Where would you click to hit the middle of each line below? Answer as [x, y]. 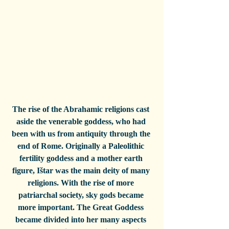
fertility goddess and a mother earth [82, 158]
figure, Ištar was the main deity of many [82, 171]
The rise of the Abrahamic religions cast [82, 109]
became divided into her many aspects [82, 220]
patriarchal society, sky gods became [82, 195]
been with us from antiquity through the [82, 134]
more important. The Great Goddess [82, 208]
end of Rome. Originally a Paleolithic [82, 146]
